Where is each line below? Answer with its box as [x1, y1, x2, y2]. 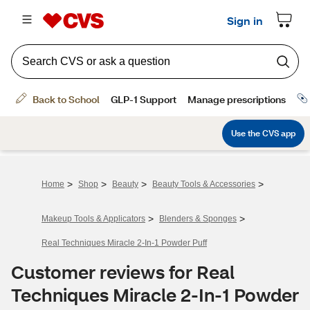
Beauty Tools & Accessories [152, 179, 255, 189]
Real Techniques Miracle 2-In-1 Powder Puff [42, 238, 207, 248]
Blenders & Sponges [159, 214, 237, 224]
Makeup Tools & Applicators [42, 214, 145, 224]
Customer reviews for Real [11, 260, 235, 284]
